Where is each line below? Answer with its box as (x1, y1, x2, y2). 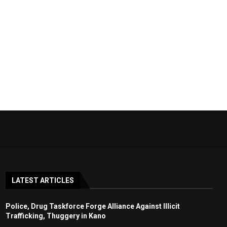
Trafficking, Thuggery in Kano (5, 211, 106, 220)
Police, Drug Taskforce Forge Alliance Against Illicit (5, 202, 180, 210)
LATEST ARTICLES (11, 176, 74, 184)
